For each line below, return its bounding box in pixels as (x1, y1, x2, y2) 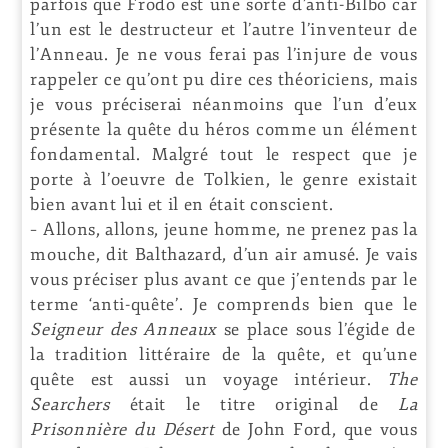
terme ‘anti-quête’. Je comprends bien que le (30, 293, 418, 315)
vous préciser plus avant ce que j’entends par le (30, 268, 418, 290)
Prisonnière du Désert (30, 418, 215, 440)
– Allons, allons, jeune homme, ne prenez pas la (30, 218, 418, 240)
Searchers (30, 393, 110, 415)
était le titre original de (109, 393, 379, 415)
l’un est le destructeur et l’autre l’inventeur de (30, 18, 418, 40)
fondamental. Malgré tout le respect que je (30, 143, 418, 165)
